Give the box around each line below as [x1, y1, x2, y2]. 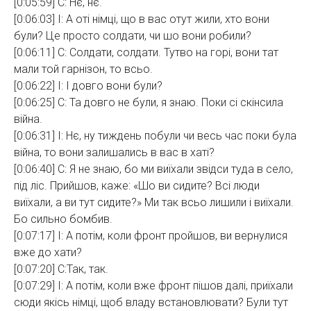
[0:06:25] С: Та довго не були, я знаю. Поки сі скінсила [14, 96, 283, 109]
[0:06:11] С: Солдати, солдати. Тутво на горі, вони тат [14, 46, 278, 59]
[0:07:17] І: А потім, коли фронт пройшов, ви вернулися [14, 229, 287, 242]
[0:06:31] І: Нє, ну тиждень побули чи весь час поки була [14, 129, 296, 142]
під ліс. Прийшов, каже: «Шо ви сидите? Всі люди [14, 179, 260, 192]
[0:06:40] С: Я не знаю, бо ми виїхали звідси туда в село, [14, 162, 293, 176]
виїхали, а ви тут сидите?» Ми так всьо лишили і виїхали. [14, 196, 294, 209]
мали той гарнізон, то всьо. [14, 62, 153, 76]
